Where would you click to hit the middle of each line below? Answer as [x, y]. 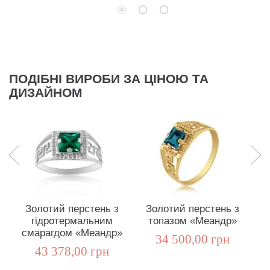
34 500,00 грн [192, 240]
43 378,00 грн [72, 252]
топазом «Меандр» [192, 221]
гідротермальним [72, 221]
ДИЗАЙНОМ [46, 93]
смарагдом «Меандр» [72, 233]
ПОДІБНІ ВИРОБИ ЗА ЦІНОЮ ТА [109, 79]
